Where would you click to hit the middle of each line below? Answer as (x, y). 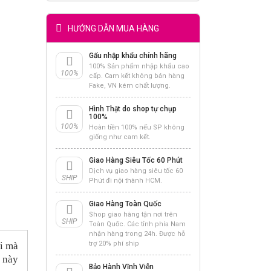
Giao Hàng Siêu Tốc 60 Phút (136, 160)
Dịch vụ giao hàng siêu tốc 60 (136, 171)
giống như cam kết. (120, 137)
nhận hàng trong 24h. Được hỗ (137, 234)
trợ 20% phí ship (114, 243)
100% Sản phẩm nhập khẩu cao (139, 66)
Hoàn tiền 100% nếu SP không (137, 127)
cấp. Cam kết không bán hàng (137, 76)
